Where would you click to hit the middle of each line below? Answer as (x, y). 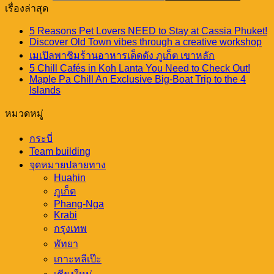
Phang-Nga (79, 204)
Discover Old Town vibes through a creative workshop (146, 42)
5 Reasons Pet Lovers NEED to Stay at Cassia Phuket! (148, 31)
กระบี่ (41, 138)
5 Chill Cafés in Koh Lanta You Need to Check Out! (140, 68)
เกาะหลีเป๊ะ (78, 259)
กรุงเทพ (70, 228)
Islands (45, 90)
